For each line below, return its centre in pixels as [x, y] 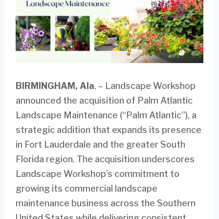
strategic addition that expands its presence [109, 130]
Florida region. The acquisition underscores [105, 159]
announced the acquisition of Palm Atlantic [104, 100]
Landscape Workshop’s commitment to [98, 174]
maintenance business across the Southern [106, 203]
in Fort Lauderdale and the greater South [100, 144]
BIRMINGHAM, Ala [55, 86]
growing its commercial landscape [87, 188]
